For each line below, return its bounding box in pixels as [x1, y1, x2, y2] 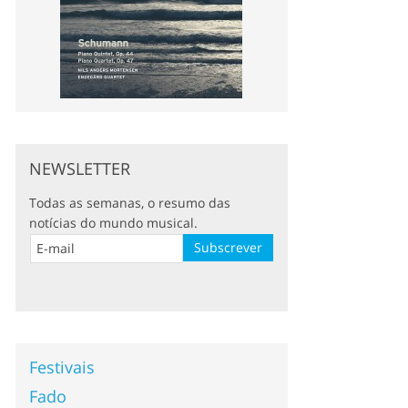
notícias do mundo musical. [28, 213, 198, 231]
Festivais [28, 355, 95, 378]
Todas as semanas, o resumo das [28, 193, 230, 211]
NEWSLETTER [28, 157, 130, 179]
